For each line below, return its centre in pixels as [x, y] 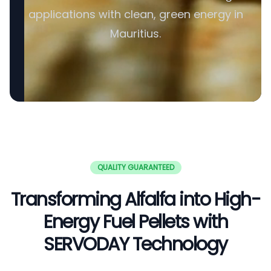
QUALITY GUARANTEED [135, 167]
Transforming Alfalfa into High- [135, 200]
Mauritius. [135, 34]
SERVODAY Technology [135, 244]
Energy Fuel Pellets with [135, 222]
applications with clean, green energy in [135, 14]
